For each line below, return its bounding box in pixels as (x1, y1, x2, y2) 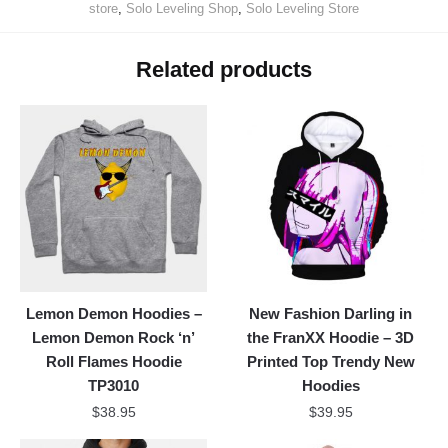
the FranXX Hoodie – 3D (247, 329, 415, 347)
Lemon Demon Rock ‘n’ (32, 329, 196, 347)
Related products (136, 56, 312, 82)
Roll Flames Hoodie (45, 353, 182, 371)
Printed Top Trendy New (246, 353, 415, 371)
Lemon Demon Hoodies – (25, 305, 202, 323)
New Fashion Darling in (249, 305, 413, 323)
